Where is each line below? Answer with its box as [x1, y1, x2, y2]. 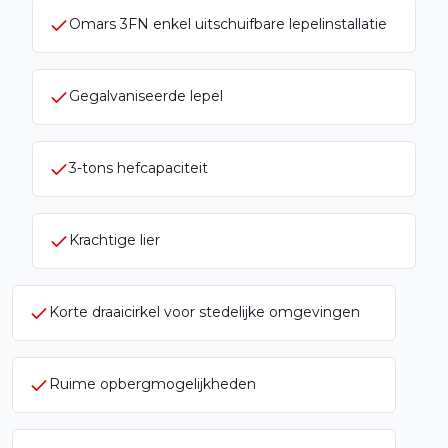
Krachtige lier [69, 231, 160, 250]
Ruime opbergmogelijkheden [69, 375, 276, 394]
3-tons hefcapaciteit [69, 159, 208, 178]
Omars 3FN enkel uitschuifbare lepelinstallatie [69, 15, 387, 34]
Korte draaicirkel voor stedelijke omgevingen [69, 303, 380, 322]
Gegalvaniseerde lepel [69, 87, 223, 106]
